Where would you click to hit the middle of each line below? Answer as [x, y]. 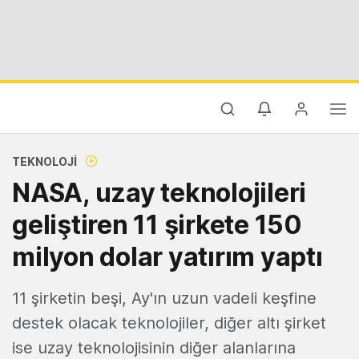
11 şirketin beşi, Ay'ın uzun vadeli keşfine [164, 298]
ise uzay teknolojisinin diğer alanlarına [154, 348]
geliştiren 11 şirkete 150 [157, 225]
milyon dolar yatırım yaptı [167, 257]
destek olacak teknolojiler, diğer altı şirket [169, 323]
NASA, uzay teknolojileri [159, 193]
